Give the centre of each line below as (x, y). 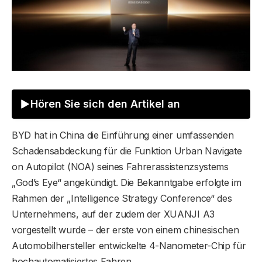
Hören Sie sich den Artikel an (105, 104)
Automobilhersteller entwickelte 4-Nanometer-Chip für (129, 245)
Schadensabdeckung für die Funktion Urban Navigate (127, 151)
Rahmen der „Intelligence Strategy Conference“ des (122, 198)
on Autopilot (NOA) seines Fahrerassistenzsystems (120, 166)
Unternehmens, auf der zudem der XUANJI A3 (113, 214)
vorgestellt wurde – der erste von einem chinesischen (125, 230)
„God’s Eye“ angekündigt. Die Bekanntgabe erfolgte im (127, 182)
